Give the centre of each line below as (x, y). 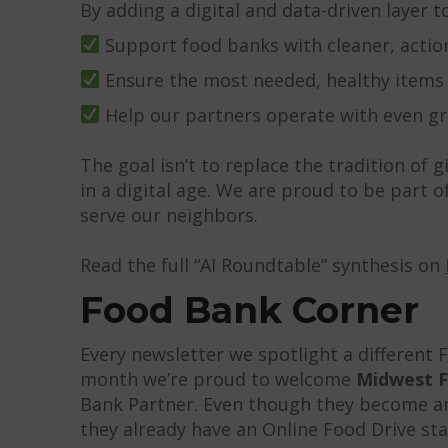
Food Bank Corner (249, 309)
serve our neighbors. (168, 214)
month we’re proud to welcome (217, 378)
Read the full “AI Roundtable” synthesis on (262, 264)
